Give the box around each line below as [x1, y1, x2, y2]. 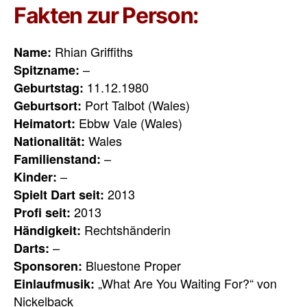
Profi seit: [14, 203, 71, 221]
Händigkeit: [14, 221, 81, 239]
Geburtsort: [14, 96, 82, 114]
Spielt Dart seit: [14, 185, 104, 204]
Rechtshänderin [81, 220, 171, 238]
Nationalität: [14, 132, 85, 150]
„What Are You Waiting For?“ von [95, 273, 277, 292]
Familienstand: [14, 149, 101, 168]
